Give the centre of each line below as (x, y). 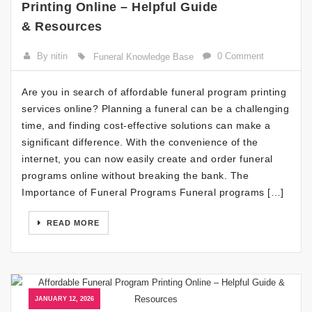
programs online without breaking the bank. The (135, 175)
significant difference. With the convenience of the (140, 142)
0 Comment (241, 56)
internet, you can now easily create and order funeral (147, 159)
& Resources (62, 26)
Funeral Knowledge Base (143, 57)
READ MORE (72, 223)
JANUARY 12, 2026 (64, 299)
